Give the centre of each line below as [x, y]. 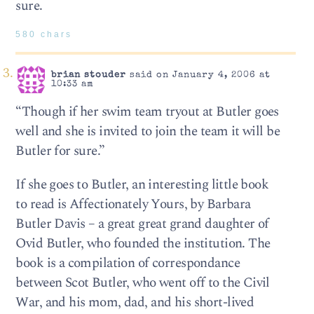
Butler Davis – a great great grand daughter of [142, 224]
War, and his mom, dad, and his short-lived [135, 302]
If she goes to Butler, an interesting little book [142, 184]
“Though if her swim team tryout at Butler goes [147, 112]
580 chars [44, 34]
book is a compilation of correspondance [128, 263]
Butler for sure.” [60, 151]
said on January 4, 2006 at [198, 76]
